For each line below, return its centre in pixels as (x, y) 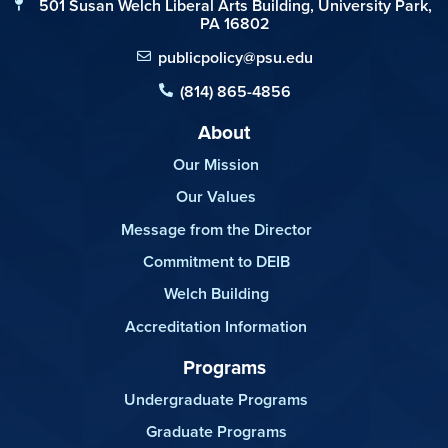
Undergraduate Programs (216, 399)
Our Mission (216, 164)
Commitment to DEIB (216, 262)
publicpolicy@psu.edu (235, 57)
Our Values (216, 197)
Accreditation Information (216, 326)
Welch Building (216, 294)
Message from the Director (216, 229)
